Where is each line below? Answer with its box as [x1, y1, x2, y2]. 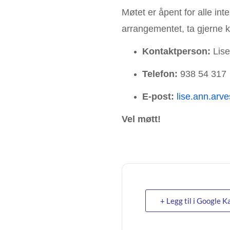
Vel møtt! [122, 113, 161, 124]
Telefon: [142, 68, 178, 79]
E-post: [142, 91, 174, 102]
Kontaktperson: [142, 46, 210, 56]
